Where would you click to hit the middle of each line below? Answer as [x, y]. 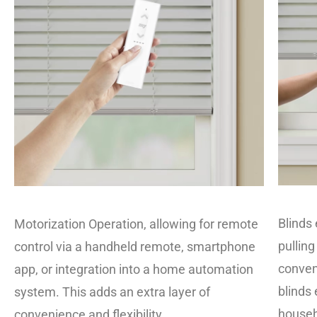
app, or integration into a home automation [134, 269]
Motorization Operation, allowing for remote [136, 224]
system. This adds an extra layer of [112, 292]
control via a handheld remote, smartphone [135, 246]
